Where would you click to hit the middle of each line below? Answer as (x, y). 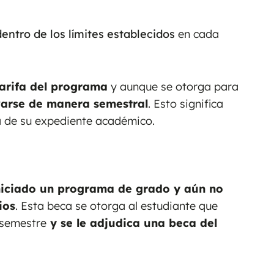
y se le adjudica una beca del (132, 223)
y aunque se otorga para (173, 86)
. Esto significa (186, 103)
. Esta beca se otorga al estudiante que (117, 206)
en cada (197, 34)
